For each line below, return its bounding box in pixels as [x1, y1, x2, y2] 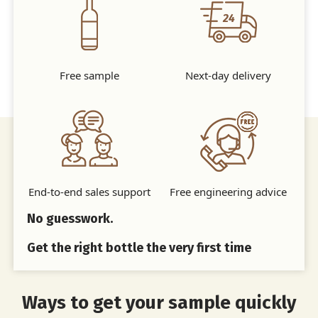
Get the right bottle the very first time [27, 239, 252, 256]
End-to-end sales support [28, 184, 151, 199]
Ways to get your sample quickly [22, 291, 296, 314]
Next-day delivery [185, 67, 272, 82]
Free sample [60, 67, 120, 82]
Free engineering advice [170, 184, 287, 199]
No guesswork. [27, 210, 114, 226]
